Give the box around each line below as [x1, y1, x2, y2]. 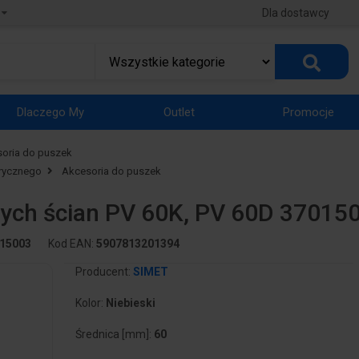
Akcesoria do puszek [61, 165, 161, 178]
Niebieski [105, 296, 155, 310]
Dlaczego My [17, 105, 84, 119]
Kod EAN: [47, 237, 96, 251]
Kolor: [75, 296, 106, 310]
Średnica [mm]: [75, 328, 154, 341]
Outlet [163, 105, 196, 119]
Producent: [75, 265, 133, 279]
